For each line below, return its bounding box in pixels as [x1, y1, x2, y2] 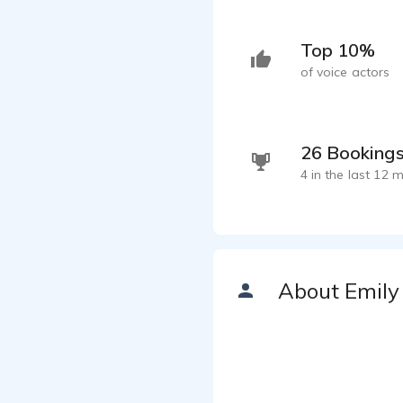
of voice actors [300, 64, 390, 81]
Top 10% [300, 39, 376, 62]
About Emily [278, 277, 399, 305]
